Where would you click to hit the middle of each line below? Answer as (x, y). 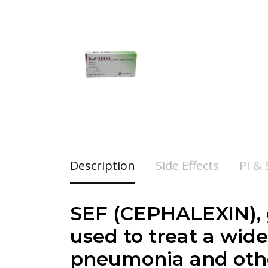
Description (103, 166)
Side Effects (187, 166)
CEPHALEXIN (185, 214)
